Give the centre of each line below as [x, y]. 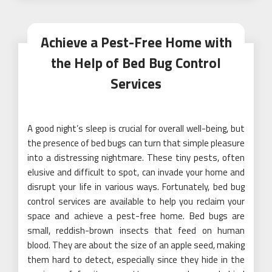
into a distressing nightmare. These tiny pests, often [136, 158]
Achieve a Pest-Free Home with [136, 42]
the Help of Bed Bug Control [136, 63]
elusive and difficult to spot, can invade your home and [136, 172]
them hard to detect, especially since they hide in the [136, 260]
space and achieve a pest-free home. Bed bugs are [136, 216]
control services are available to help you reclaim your [136, 201]
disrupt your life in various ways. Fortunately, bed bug [136, 187]
